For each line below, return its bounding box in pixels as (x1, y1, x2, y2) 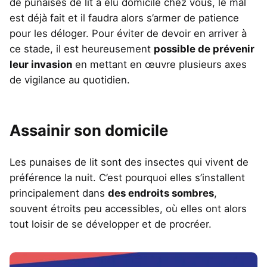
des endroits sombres (108, 187, 214, 199)
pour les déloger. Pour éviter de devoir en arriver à (10, 27, 247, 40)
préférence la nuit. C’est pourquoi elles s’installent (10, 171, 245, 184)
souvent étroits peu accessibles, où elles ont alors (10, 202, 247, 215)
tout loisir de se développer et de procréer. (10, 218, 212, 230)
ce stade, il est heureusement (10, 43, 154, 55)
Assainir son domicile (10, 120, 168, 139)
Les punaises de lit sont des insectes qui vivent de (10, 156, 249, 168)
